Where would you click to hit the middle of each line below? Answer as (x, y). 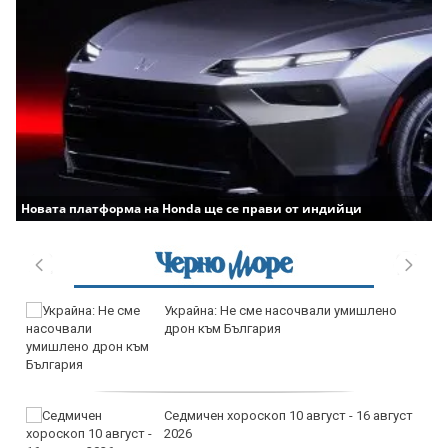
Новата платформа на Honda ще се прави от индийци (191, 208)
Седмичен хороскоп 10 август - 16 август (288, 415)
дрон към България (222, 328)
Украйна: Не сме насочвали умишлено (280, 310)
